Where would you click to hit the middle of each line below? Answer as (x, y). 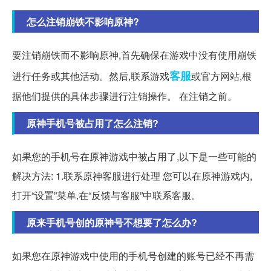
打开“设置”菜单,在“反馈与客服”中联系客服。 (106, 195)
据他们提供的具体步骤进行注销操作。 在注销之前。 (125, 96)
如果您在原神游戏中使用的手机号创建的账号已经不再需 (133, 255)
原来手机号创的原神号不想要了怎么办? (112, 222)
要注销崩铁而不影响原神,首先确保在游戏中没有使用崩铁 (134, 54)
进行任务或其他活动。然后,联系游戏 (91, 76)
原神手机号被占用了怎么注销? (93, 123)
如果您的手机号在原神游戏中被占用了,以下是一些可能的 (134, 156)
